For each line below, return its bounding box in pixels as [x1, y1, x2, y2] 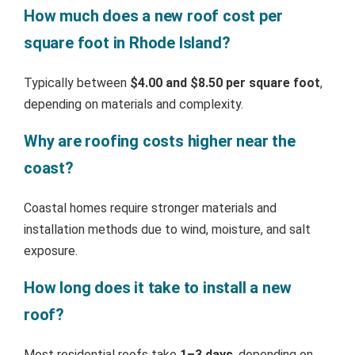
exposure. [24, 242, 78, 258]
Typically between [24, 74, 130, 90]
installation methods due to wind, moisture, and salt [24, 221, 311, 237]
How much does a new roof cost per [24, 6, 283, 25]
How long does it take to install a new [24, 277, 292, 297]
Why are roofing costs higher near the [24, 131, 296, 151]
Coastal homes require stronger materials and [24, 200, 277, 216]
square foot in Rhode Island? [24, 32, 231, 52]
